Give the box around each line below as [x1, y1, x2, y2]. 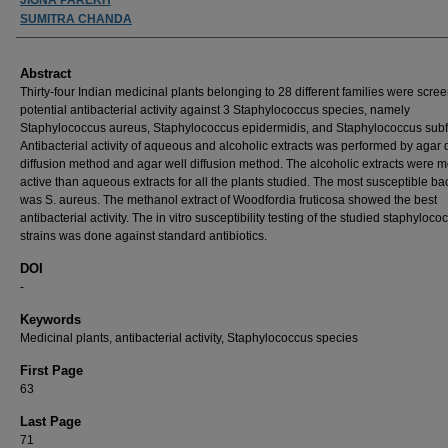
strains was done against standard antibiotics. [20, 228, 267, 243]
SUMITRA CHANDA [20, 11, 132, 26]
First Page [20, 362, 83, 378]
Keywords [20, 311, 81, 327]
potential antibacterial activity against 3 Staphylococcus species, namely [20, 102, 410, 117]
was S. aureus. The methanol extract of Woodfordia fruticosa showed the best [20, 192, 437, 207]
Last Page [20, 413, 81, 429]
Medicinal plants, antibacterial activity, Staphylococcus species [20, 330, 358, 345]
